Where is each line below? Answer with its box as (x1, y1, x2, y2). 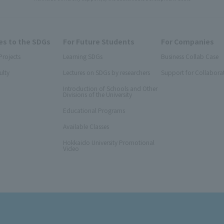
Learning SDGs (62, 51, 102, 60)
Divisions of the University (62, 89, 132, 98)
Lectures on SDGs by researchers (62, 67, 150, 76)
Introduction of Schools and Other (62, 83, 157, 92)
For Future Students (62, 36, 134, 46)
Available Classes (62, 121, 109, 130)
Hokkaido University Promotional (62, 137, 154, 146)
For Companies (161, 36, 214, 46)
